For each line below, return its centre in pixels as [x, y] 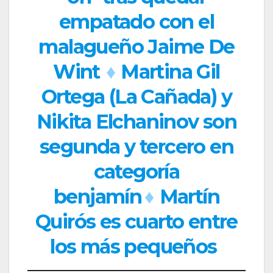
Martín [189, 197]
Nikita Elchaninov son [136, 122]
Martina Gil [170, 72]
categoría [136, 172]
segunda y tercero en [136, 147]
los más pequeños [133, 247]
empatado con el [136, 22]
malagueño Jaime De [136, 47]
